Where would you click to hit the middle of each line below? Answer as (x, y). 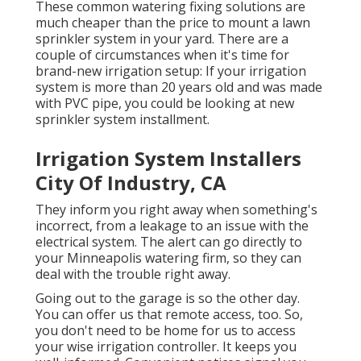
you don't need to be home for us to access (166, 331)
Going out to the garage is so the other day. (168, 299)
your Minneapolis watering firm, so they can (168, 258)
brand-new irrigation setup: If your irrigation (171, 71)
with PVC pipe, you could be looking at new (165, 104)
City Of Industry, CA (131, 183)
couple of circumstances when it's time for (162, 55)
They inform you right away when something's (176, 210)
